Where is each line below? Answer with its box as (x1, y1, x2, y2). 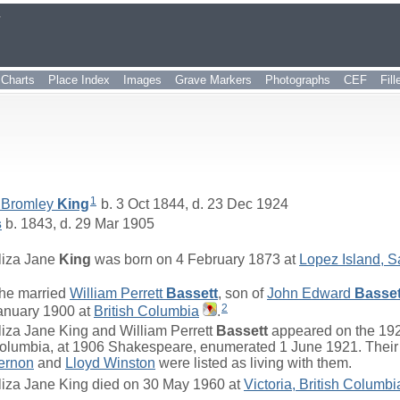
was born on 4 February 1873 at (91, 252, 299, 267)
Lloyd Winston (65, 355, 155, 371)
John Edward (267, 286, 354, 301)
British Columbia (94, 304, 199, 319)
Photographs (265, 73, 330, 87)
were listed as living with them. (155, 355, 355, 371)
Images (123, 73, 162, 87)
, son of (218, 286, 267, 301)
